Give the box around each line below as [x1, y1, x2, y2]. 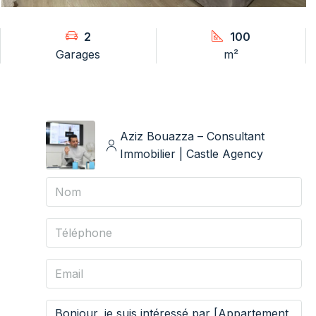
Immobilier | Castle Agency [119, 146, 263, 161]
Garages [56, 47, 101, 61]
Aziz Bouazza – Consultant [119, 128, 265, 143]
